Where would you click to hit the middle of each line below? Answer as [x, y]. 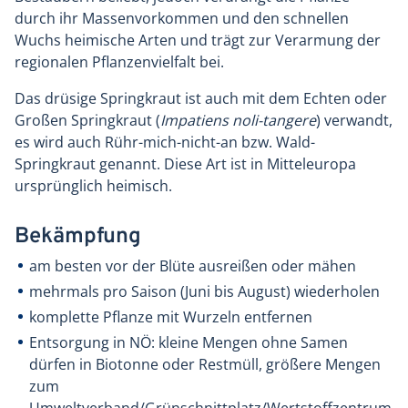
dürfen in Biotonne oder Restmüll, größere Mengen [205, 365]
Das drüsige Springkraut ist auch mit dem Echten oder [201, 99]
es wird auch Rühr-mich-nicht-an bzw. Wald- [165, 143]
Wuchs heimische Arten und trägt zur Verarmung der [198, 41]
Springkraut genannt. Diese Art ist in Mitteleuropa [185, 164]
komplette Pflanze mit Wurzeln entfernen [171, 317]
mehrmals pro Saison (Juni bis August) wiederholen [204, 292]
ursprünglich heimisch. [93, 186]
